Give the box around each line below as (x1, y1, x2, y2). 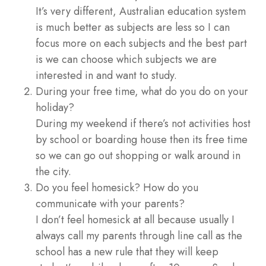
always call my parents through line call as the (36, 228, 242, 244)
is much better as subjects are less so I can (36, 20, 230, 36)
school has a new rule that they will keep (36, 244, 218, 260)
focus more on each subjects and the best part (36, 36, 247, 52)
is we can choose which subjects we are (36, 52, 217, 68)
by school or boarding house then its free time (36, 132, 248, 148)
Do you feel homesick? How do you (36, 180, 198, 196)
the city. (36, 164, 71, 180)
